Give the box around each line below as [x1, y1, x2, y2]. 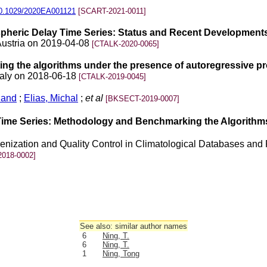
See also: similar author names [80, 222, 187, 231]
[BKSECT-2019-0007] [105, 94, 179, 104]
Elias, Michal [24, 93, 78, 104]
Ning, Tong [103, 249, 139, 258]
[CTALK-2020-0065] [92, 39, 159, 48]
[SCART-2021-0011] [78, 7, 146, 15]
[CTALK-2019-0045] [79, 72, 146, 81]
